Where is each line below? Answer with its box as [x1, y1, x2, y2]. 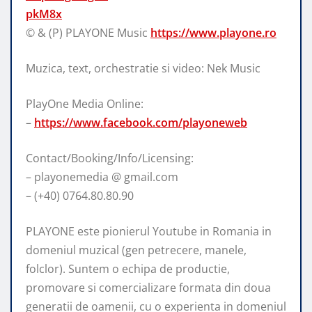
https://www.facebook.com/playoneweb [34, 114, 247, 130]
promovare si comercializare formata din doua [26, 279, 271, 295]
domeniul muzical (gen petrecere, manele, [26, 242, 247, 258]
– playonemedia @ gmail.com [26, 169, 178, 185]
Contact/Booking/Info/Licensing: [26, 150, 194, 166]
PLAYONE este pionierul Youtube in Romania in [26, 223, 272, 239]
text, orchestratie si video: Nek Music [68, 60, 260, 76]
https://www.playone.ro [150, 24, 276, 40]
